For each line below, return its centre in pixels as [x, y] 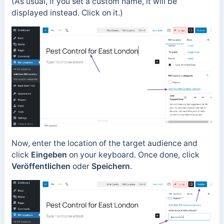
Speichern [110, 166]
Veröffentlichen [42, 166]
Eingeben [49, 155]
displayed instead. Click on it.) [68, 12]
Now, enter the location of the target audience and [104, 143]
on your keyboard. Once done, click [133, 155]
